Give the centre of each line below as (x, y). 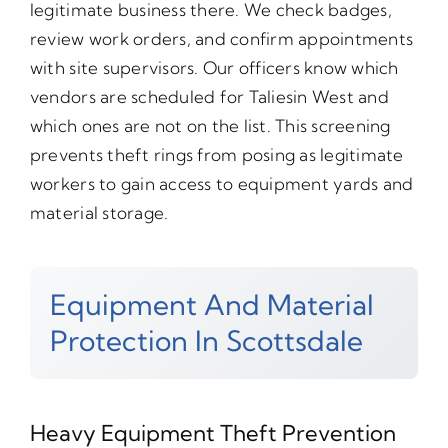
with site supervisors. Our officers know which (214, 68)
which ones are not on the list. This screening (210, 126)
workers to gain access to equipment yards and (221, 184)
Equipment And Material (211, 305)
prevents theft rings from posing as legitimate (216, 155)
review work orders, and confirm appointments (221, 39)
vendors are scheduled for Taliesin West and (209, 97)
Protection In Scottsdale (206, 341)
